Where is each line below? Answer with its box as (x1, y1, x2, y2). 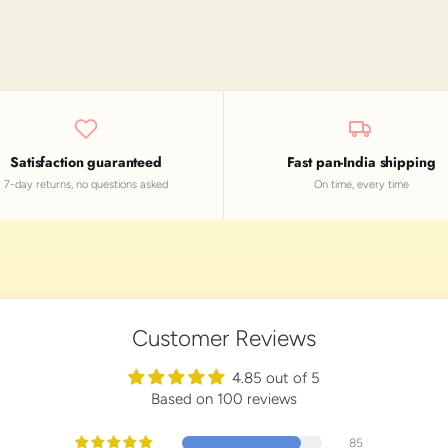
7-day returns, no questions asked (4, 177, 168, 191)
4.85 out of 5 (232, 368, 320, 387)
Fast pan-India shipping (286, 151, 436, 172)
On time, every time (313, 177, 409, 191)
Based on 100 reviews (151, 389, 297, 408)
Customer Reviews (132, 324, 316, 352)
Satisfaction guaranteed (10, 151, 162, 172)
